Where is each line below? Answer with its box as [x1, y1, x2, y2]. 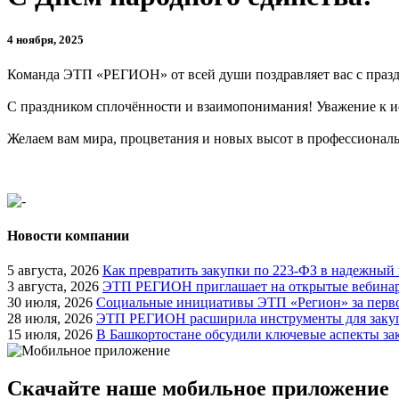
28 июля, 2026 [7, 311, 93, 327]
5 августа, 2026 [7, 263, 99, 279]
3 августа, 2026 [7, 279, 99, 295]
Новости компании [7, 228, 129, 244]
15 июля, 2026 [7, 327, 93, 343]
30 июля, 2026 [7, 295, 93, 311]
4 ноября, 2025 [7, 32, 84, 46]
